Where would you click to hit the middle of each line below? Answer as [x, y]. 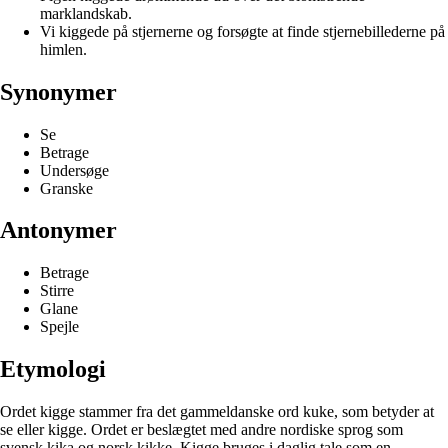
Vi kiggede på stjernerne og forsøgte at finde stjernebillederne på [242, 31]
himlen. [63, 49]
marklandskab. [86, 13]
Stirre [57, 291]
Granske [66, 188]
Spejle [59, 327]
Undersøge [74, 170]
